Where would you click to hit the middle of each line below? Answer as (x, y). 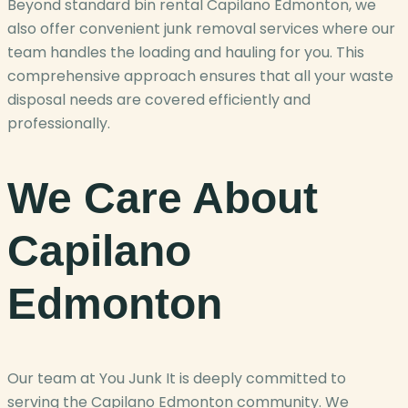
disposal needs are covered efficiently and (159, 100)
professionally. (59, 124)
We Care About (163, 198)
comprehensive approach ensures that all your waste (200, 76)
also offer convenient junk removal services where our (201, 29)
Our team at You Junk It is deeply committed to (177, 378)
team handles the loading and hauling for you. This (186, 53)
